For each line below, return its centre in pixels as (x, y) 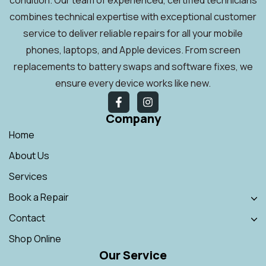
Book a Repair (39, 197)
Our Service (133, 255)
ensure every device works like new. (133, 83)
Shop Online (35, 238)
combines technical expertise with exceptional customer (133, 16)
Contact (27, 218)
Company (133, 118)
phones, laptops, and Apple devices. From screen (133, 50)
